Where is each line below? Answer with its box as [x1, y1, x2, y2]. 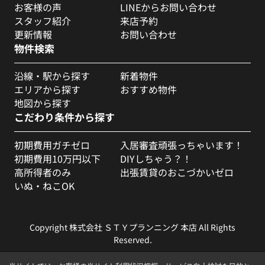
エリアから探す [14, 83, 80, 96]
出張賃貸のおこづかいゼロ [120, 165, 234, 179]
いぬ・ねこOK [14, 179, 75, 192]
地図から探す [14, 96, 71, 110]
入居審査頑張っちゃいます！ [120, 138, 244, 151]
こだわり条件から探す [14, 110, 115, 125]
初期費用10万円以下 [14, 151, 101, 165]
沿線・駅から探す [14, 69, 90, 83]
